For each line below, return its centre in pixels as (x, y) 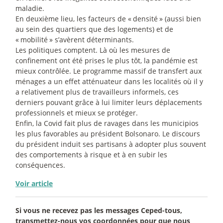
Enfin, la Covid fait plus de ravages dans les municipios (107, 123)
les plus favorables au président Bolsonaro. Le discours (108, 133)
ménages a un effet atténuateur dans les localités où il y (109, 81)
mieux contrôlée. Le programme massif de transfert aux (109, 71)
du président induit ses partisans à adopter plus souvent (111, 144)
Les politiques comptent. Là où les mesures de (93, 50)
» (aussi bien (180, 18)
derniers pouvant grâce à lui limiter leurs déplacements (109, 102)
